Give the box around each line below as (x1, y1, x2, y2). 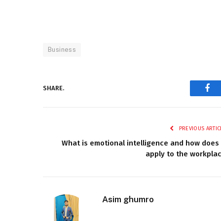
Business (48, 45, 76, 53)
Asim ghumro (102, 194, 154, 204)
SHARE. (43, 84, 64, 92)
